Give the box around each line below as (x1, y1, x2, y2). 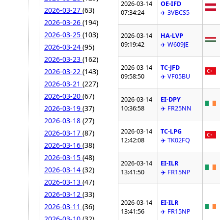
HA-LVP (161, 31, 184, 40)
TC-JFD (161, 63, 180, 72)
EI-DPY (161, 95, 181, 104)
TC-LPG (161, 127, 182, 136)
